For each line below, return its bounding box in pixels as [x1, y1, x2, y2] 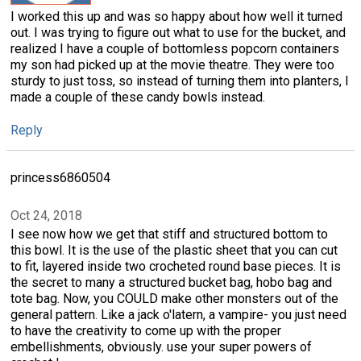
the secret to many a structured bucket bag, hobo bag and [10, 274, 332, 290]
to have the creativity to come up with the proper [10, 322, 281, 338]
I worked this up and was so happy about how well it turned [10, 9, 342, 25]
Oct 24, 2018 [10, 207, 82, 223]
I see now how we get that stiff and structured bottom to [10, 226, 328, 242]
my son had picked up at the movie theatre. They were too [10, 57, 334, 73]
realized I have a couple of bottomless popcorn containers [10, 41, 339, 57]
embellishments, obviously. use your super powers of [10, 338, 312, 355]
